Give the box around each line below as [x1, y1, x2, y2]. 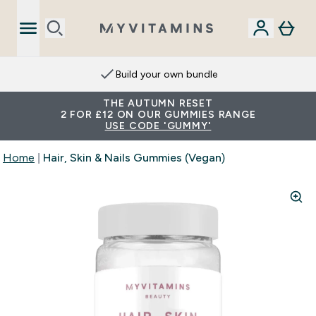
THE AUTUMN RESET [103, 97, 213, 109]
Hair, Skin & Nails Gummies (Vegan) [43, 152, 225, 164]
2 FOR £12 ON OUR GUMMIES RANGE [60, 109, 256, 120]
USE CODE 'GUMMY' [104, 120, 212, 131]
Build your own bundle [116, 68, 217, 80]
